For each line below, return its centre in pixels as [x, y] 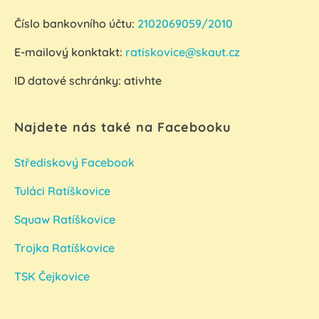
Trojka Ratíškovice [64, 248]
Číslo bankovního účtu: [76, 24]
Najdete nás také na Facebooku [123, 127]
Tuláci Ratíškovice [64, 191]
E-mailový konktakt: [70, 52]
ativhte [143, 81]
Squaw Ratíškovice [66, 220]
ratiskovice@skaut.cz [183, 52]
